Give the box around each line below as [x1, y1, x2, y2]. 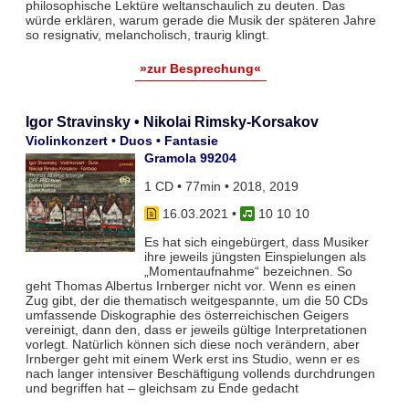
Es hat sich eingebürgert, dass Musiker [143, 234, 369, 249]
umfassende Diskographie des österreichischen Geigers [25, 307, 349, 322]
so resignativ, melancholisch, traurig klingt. [25, 27, 269, 43]
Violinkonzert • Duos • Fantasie [25, 133, 218, 149]
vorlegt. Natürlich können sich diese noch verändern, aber [25, 336, 360, 351]
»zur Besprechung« [140, 60, 262, 76]
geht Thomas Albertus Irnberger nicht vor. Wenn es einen [25, 278, 356, 293]
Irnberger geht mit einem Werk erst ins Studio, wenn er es [25, 351, 360, 366]
